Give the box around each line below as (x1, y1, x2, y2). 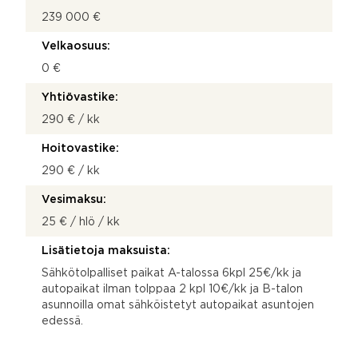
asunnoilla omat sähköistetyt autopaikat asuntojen (42, 300, 314, 310)
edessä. (42, 316, 83, 326)
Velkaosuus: (42, 41, 110, 51)
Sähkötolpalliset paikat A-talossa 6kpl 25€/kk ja (42, 268, 301, 278)
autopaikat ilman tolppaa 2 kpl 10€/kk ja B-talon (42, 284, 303, 294)
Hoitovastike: (42, 143, 119, 153)
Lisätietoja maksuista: (42, 245, 170, 256)
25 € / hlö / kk (42, 217, 120, 227)
